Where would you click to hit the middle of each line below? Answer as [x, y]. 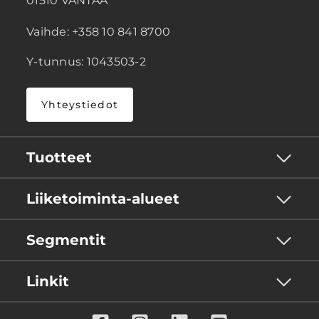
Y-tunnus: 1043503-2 [86, 61]
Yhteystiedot [80, 104]
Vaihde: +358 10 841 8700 [98, 31]
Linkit [48, 281]
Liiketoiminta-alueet [103, 198]
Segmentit [66, 240]
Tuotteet [59, 157]
